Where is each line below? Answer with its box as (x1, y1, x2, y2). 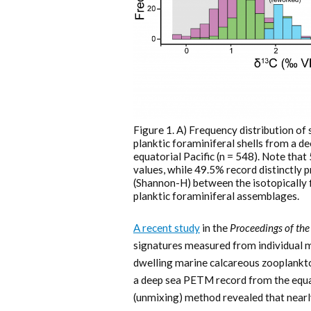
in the (200, 221, 230, 235)
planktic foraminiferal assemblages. (133, 190, 299, 203)
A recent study (133, 221, 200, 235)
